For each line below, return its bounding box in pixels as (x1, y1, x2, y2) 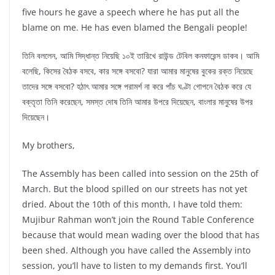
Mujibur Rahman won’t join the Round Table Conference (22, 214, 254, 226)
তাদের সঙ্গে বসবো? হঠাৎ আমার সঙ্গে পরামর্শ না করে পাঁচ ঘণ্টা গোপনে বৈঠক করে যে (22, 80, 251, 93)
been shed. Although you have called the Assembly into (22, 244, 250, 257)
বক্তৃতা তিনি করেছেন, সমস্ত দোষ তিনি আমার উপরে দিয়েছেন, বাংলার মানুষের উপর (22, 96, 253, 108)
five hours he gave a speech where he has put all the (22, 6, 239, 18)
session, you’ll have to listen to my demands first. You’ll (22, 260, 247, 272)
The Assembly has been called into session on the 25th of (22, 168, 258, 180)
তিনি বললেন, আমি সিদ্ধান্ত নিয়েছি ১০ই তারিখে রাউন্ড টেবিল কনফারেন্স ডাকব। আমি (22, 50, 259, 62)
